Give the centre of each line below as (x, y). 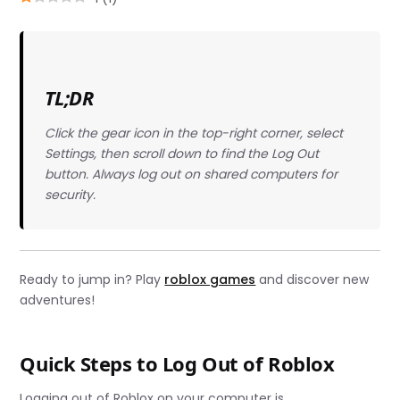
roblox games (210, 280)
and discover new (312, 280)
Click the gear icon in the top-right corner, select (193, 133)
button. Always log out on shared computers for (191, 174)
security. (70, 194)
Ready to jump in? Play (92, 280)
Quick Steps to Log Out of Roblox (177, 364)
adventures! (58, 300)
